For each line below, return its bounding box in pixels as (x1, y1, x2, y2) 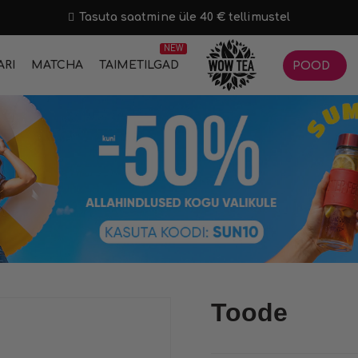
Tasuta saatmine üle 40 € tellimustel (76, 11, 290, 23)
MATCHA (31, 59, 83, 71)
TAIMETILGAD (99, 59, 179, 71)
